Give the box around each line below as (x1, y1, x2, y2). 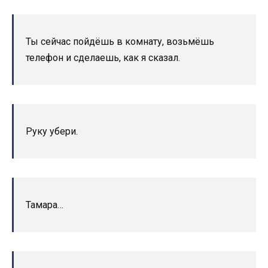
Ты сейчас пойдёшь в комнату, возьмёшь (26, 35, 214, 47)
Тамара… (26, 199, 63, 211)
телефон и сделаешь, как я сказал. (26, 51, 180, 63)
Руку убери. (26, 125, 78, 137)
